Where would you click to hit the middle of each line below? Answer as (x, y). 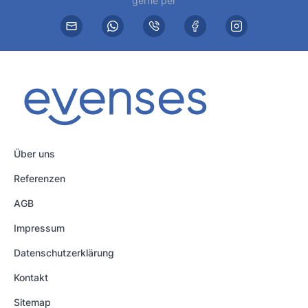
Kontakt (31, 278)
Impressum (39, 228)
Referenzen (40, 179)
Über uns (34, 154)
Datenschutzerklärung (64, 253)
